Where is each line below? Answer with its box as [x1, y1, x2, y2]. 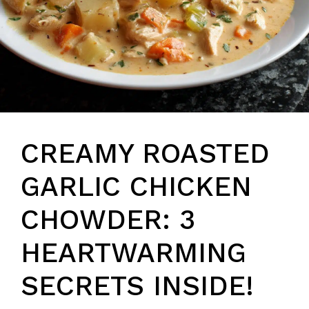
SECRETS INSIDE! [21, 270, 254, 303]
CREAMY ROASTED [21, 137, 270, 170]
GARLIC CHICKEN [21, 170, 252, 203]
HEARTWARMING [21, 237, 246, 270]
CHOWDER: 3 [21, 203, 195, 237]
